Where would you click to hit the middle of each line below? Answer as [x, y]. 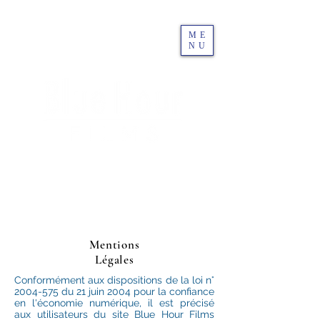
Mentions [115, 245]
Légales [115, 260]
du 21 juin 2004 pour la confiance [136, 291]
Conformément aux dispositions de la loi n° [114, 280]
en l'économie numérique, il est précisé [114, 303]
